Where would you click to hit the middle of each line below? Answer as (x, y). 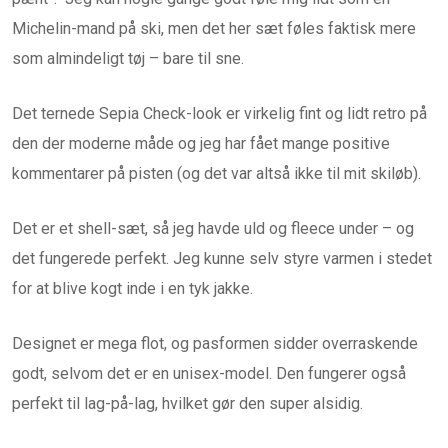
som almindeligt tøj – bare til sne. (128, 59)
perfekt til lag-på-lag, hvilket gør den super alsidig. (187, 404)
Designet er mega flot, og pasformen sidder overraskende (215, 344)
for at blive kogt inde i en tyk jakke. (132, 289)
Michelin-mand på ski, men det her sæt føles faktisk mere (214, 29)
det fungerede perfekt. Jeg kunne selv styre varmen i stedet (222, 259)
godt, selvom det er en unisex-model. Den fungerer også (209, 374)
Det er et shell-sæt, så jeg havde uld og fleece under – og (213, 229)
